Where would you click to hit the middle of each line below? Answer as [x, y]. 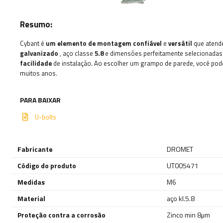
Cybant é [33, 43]
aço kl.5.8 [181, 198]
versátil [180, 43]
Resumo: [36, 24]
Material [31, 198]
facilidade [36, 63]
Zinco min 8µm [188, 215]
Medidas [31, 182]
